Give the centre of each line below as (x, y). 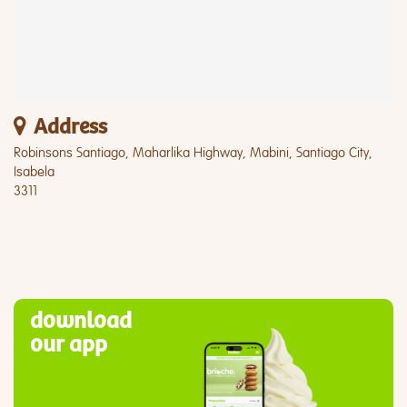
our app (69, 345)
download (81, 321)
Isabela (34, 172)
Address (70, 128)
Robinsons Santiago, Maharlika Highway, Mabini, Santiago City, (193, 153)
